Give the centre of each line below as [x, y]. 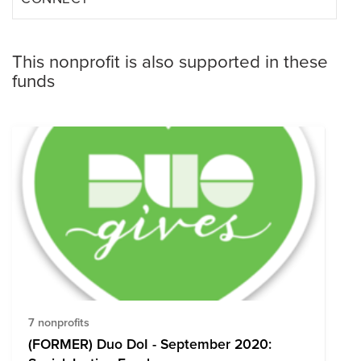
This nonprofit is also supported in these [170, 61]
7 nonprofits [59, 322]
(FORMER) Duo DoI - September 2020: [150, 343]
